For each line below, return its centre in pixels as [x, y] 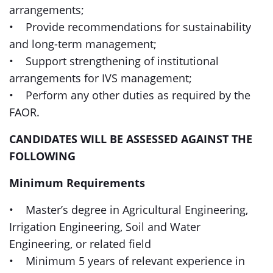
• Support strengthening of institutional [114, 61]
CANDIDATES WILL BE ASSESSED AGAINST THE [131, 139]
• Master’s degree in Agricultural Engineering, [129, 210]
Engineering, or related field [80, 244]
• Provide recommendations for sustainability [130, 27]
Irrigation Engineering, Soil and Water [105, 227]
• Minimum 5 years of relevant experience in [127, 261]
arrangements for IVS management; [102, 78]
